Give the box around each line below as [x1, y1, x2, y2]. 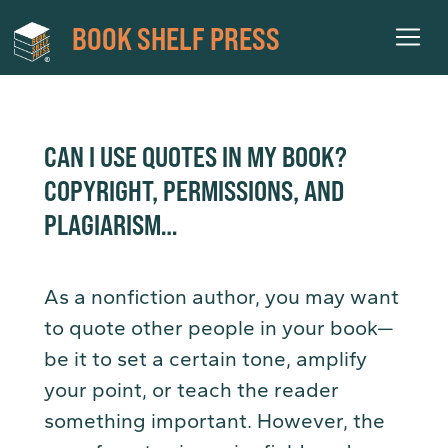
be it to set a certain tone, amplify [44, 347, 367, 372]
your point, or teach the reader [44, 378, 339, 403]
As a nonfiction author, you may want [44, 285, 399, 310]
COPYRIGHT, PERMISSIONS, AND [44, 171, 344, 207]
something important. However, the [44, 409, 385, 434]
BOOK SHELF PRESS [72, 18, 280, 56]
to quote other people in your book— [44, 316, 394, 341]
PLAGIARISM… [44, 205, 177, 241]
